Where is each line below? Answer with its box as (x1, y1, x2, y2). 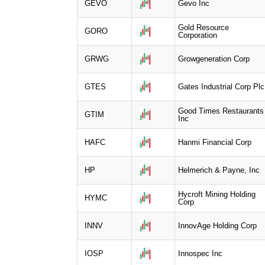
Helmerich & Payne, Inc (178, 165, 260, 174)
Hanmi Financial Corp (178, 137, 251, 147)
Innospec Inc (178, 248, 222, 258)
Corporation (178, 30, 217, 40)
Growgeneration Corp (178, 54, 250, 63)
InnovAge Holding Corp (178, 221, 257, 230)
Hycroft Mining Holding (178, 189, 256, 199)
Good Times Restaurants (178, 106, 264, 115)
